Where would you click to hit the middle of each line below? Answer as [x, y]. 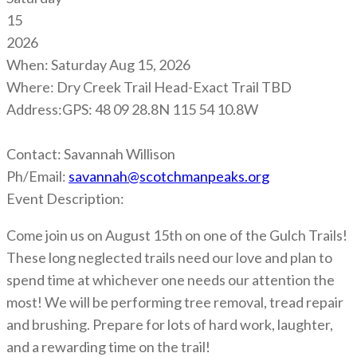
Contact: [34, 153]
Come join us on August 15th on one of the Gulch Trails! [177, 235]
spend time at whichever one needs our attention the [171, 279]
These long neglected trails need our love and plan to [169, 257]
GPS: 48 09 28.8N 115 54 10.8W [160, 109]
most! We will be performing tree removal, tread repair [175, 302]
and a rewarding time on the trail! [108, 346]
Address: [34, 109]
